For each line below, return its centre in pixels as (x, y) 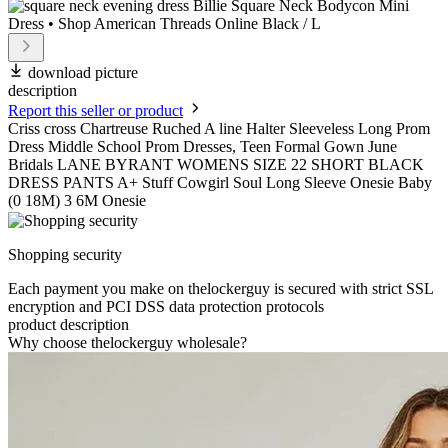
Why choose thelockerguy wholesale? (127, 343)
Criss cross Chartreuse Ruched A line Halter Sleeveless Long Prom (219, 129)
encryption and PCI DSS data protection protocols (166, 307)
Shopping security (65, 255)
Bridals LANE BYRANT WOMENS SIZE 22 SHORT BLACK (216, 165)
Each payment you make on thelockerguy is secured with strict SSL (220, 289)
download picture (83, 73)
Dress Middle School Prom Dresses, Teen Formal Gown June (202, 147)
